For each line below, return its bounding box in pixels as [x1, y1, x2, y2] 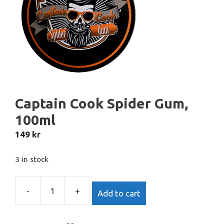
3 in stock [15, 154, 48, 163]
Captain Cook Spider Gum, [15, 95, 188, 111]
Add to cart [97, 188, 140, 198]
